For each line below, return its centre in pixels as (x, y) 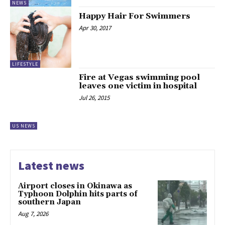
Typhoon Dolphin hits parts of (78, 194)
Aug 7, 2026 (33, 213)
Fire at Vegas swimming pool (140, 78)
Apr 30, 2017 (95, 28)
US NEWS (24, 126)
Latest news (51, 165)
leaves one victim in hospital (138, 86)
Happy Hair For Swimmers (135, 16)
